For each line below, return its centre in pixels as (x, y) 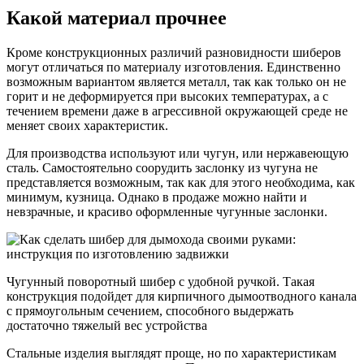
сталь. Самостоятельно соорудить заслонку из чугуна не (162, 168)
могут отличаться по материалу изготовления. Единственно (173, 67)
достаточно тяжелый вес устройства (107, 326)
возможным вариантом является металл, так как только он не (176, 82)
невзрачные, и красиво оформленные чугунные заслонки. (167, 212)
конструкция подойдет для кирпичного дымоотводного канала (182, 297)
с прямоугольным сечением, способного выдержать (150, 311)
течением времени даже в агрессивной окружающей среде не (177, 111)
